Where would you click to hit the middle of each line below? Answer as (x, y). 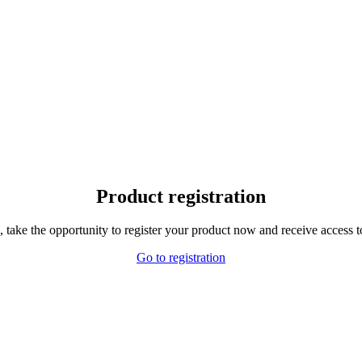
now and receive (275, 230)
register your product (177, 230)
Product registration (181, 196)
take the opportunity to (63, 230)
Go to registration (181, 258)
